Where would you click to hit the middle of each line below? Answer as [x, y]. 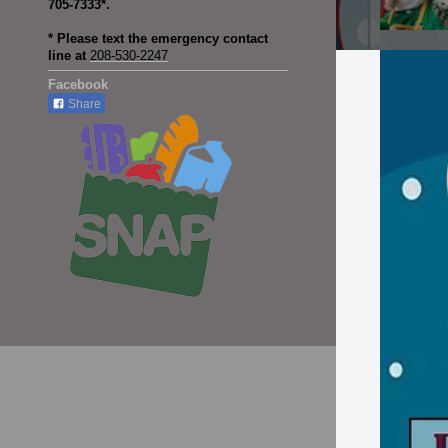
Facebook [80, 85]
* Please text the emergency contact [158, 39]
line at [67, 56]
